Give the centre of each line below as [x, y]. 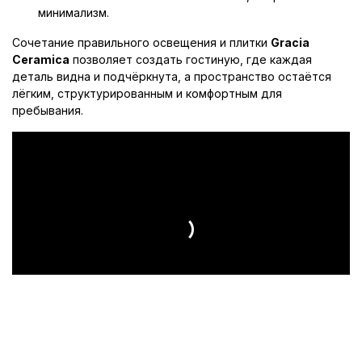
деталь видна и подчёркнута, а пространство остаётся [172, 76]
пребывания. [48, 110]
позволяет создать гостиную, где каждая [191, 59]
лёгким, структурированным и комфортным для [147, 93]
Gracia [290, 42]
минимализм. [74, 12]
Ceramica [41, 59]
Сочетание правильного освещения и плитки [141, 42]
